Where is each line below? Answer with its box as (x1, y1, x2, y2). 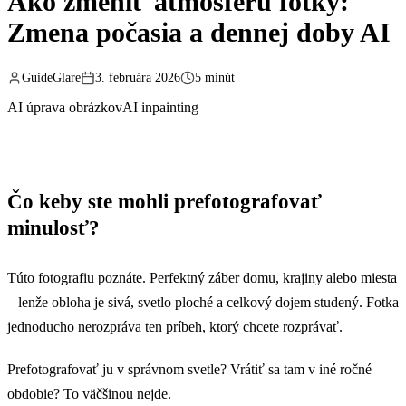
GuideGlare (22, 71, 81, 85)
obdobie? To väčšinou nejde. (7, 386, 171, 402)
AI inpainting (122, 100, 198, 116)
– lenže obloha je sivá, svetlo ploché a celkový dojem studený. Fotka (7, 295, 399, 311)
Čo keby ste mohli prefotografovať (7, 189, 322, 214)
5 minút (195, 71, 235, 85)
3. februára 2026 (95, 71, 180, 85)
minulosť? (7, 216, 100, 240)
